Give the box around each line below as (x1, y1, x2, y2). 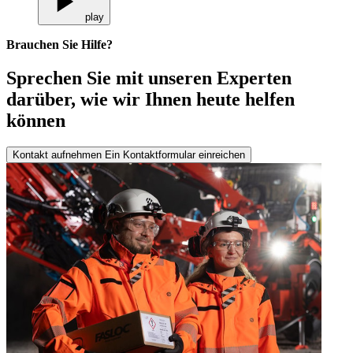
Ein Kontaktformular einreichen (105, 149, 245, 162)
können (6, 110, 65, 131)
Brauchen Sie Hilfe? (6, 37, 113, 51)
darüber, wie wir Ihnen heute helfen (6, 88, 295, 110)
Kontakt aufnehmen (13, 149, 105, 162)
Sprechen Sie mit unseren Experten (6, 67, 292, 88)
